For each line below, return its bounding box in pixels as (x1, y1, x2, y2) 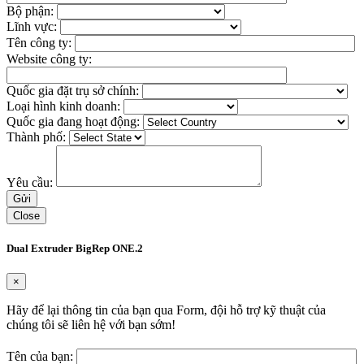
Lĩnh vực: (6, 19, 60, 33)
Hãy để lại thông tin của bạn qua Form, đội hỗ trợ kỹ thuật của (6, 303, 326, 318)
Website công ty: (6, 51, 92, 66)
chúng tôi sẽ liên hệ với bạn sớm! (6, 318, 175, 332)
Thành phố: (6, 129, 69, 144)
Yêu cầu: (6, 175, 56, 189)
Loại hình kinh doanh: (6, 98, 123, 113)
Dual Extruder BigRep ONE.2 (6, 242, 143, 255)
